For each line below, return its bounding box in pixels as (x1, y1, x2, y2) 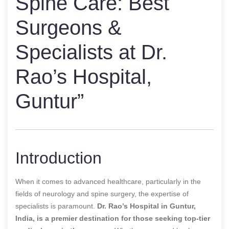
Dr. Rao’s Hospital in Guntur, (97, 201, 196, 210)
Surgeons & (15, 16, 122, 39)
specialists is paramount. (15, 201, 97, 210)
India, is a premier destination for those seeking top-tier (15, 214, 210, 222)
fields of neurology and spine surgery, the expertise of (15, 189, 189, 198)
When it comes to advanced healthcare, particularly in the (15, 177, 201, 186)
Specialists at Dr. (15, 40, 167, 63)
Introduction (15, 148, 102, 167)
